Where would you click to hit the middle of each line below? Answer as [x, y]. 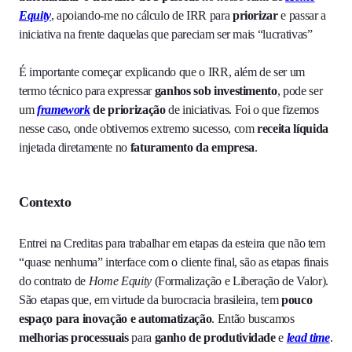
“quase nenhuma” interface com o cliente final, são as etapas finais [174, 262]
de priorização [131, 110]
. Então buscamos [253, 319]
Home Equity [119, 281]
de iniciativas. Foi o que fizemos [244, 110]
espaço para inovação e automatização [115, 319]
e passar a [302, 16]
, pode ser [300, 91]
